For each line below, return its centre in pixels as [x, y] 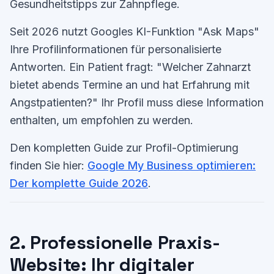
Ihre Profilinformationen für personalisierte [116, 49]
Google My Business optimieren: [172, 165]
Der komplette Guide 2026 [79, 183]
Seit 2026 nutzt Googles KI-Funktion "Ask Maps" [135, 31]
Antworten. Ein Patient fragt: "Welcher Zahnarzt [130, 67]
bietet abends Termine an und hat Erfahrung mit [130, 85]
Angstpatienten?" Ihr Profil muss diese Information [137, 102]
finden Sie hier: [49, 165]
